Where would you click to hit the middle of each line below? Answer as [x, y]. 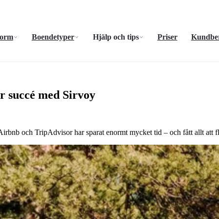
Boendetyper [53, 37]
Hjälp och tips [116, 37]
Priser [167, 37]
